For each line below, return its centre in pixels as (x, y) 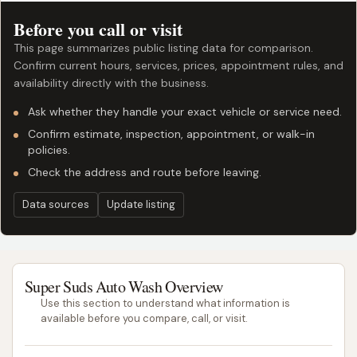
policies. (49, 150)
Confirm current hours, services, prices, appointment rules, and (178, 66)
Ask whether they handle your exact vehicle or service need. (185, 112)
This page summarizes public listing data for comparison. (163, 48)
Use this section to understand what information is (165, 304)
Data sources (56, 205)
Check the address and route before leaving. (145, 173)
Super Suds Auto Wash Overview (124, 287)
